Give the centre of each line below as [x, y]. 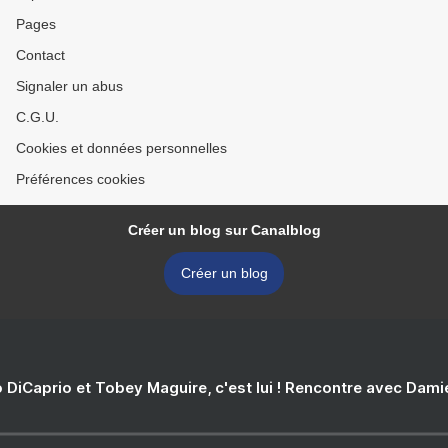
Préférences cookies [80, 179]
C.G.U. [37, 117]
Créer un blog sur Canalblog [224, 230]
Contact [40, 55]
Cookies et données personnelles [121, 148]
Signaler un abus [69, 86]
